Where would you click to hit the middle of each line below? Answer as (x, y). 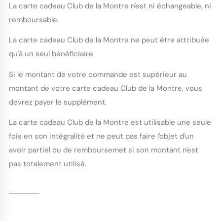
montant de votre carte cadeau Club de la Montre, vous (105, 88)
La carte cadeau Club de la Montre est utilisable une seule (110, 123)
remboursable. (34, 19)
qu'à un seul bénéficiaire (51, 54)
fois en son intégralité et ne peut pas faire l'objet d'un (101, 136)
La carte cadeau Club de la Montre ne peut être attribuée (109, 40)
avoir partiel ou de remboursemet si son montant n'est (103, 150)
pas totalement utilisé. (47, 164)
